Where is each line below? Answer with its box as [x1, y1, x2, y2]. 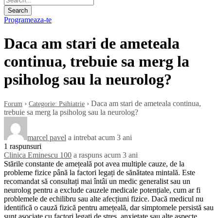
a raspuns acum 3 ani [73, 150, 138, 159]
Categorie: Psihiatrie [29, 100, 85, 108]
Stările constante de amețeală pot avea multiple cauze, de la [4, 159, 184, 168]
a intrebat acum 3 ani [66, 133, 132, 142]
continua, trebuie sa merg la [4, 53, 189, 71]
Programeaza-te [4, 16, 52, 24]
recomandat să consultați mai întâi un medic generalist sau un [4, 177, 190, 185]
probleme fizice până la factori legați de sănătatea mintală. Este [4, 168, 195, 177]
